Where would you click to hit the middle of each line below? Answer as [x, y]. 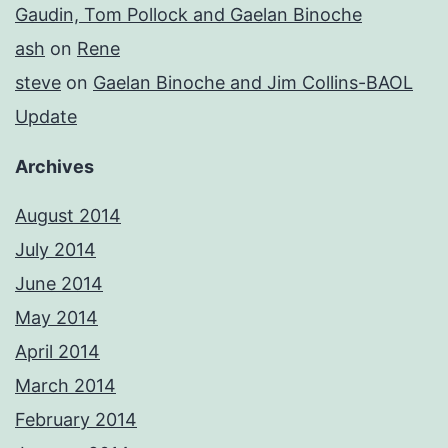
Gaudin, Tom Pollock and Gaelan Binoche [188, 15]
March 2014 [65, 386]
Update [46, 117]
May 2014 [56, 318]
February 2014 [76, 420]
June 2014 [59, 284]
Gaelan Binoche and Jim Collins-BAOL [253, 83]
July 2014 [55, 250]
